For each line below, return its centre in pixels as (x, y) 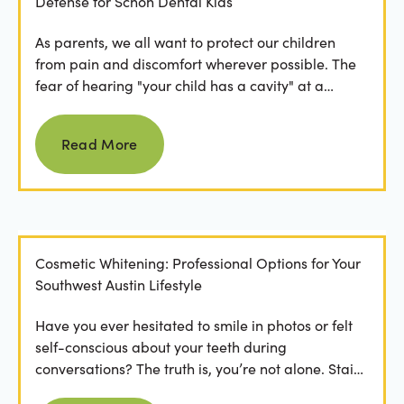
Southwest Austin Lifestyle (118, 285)
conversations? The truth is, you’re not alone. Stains (201, 368)
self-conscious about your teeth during (161, 346)
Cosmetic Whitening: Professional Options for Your (197, 263)
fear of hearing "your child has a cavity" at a (179, 85)
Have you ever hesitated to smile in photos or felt (193, 325)
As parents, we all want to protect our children (185, 41)
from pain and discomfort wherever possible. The (195, 63)
